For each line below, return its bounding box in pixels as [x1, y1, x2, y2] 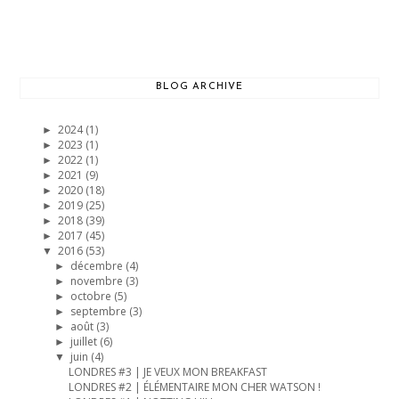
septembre [69, 303, 129, 319]
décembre [69, 257, 126, 273]
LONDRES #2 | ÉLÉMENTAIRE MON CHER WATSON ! [68, 379, 321, 395]
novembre [69, 273, 126, 289]
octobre [69, 288, 114, 304]
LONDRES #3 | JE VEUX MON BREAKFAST [68, 363, 267, 379]
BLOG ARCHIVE [155, 82, 244, 93]
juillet [69, 333, 100, 349]
